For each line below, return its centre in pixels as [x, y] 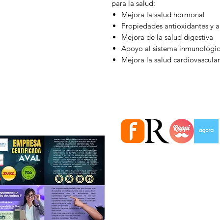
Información [135, 177]
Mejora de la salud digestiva [167, 37]
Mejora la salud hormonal [163, 14]
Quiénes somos [138, 209]
